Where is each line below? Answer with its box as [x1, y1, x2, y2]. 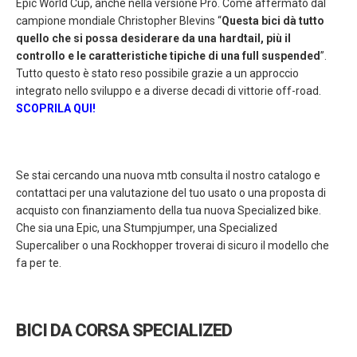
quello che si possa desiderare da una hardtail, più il [16, 32, 291, 45]
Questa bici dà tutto [222, 14, 324, 28]
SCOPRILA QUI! [16, 102, 96, 116]
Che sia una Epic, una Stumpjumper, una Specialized [16, 222, 277, 235]
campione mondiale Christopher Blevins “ [16, 14, 222, 28]
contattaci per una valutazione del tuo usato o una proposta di [16, 186, 326, 200]
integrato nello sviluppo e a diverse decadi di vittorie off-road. [16, 84, 321, 98]
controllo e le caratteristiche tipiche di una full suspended [16, 49, 320, 63]
